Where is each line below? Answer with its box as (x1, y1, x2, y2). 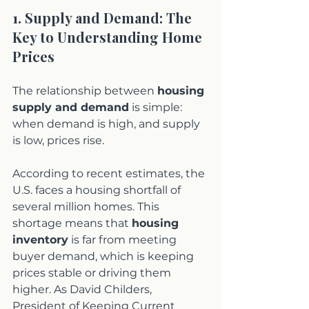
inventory (12, 233, 68, 246)
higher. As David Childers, (12, 283, 154, 296)
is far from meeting (68, 233, 179, 246)
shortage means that (12, 217, 132, 230)
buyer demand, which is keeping (12, 250, 197, 263)
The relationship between (12, 84, 157, 97)
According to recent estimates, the (12, 167, 208, 180)
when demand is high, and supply (12, 117, 203, 130)
